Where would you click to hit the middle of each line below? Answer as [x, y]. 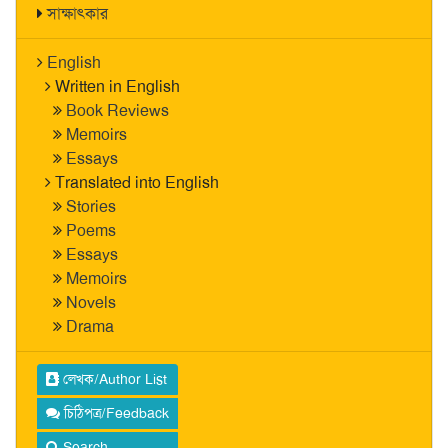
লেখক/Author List [113, 379]
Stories [91, 206]
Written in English [117, 86]
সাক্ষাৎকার [77, 13]
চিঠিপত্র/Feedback [114, 413]
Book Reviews [117, 110]
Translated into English [137, 182]
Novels [91, 302]
